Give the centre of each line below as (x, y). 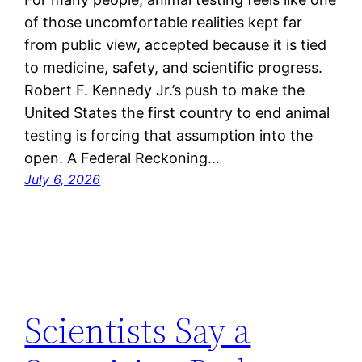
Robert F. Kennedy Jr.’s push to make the (165, 90)
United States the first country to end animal (177, 112)
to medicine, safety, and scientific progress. (174, 67)
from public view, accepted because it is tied (176, 44)
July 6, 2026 (63, 179)
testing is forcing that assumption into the (169, 135)
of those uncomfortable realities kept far (164, 22)
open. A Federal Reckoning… (122, 158)
